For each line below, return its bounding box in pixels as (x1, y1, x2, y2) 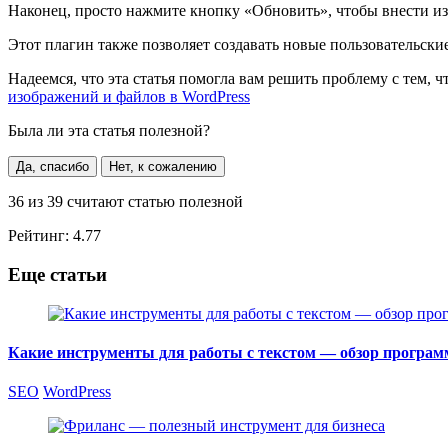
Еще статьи (8, 263, 107, 285)
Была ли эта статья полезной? (8, 122, 210, 140)
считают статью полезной (63, 193, 243, 211)
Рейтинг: (8, 227, 73, 245)
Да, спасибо (16, 159, 89, 175)
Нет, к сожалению (109, 159, 217, 175)
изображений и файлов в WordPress (8, 88, 250, 106)
